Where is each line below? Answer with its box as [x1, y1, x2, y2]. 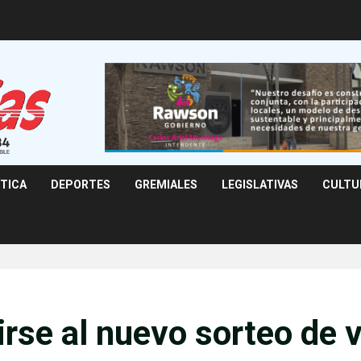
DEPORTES [51, 178, 110, 191]
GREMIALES [135, 178, 197, 191]
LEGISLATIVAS [222, 178, 298, 191]
